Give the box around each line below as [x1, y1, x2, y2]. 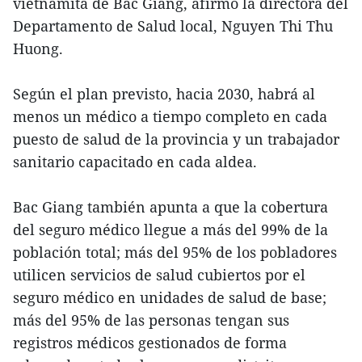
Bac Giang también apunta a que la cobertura [13, 197, 328, 217]
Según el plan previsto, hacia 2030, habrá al [13, 84, 315, 104]
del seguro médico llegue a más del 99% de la [13, 220, 328, 240]
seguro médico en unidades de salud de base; [13, 288, 326, 308]
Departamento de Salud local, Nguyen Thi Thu [13, 16, 333, 36]
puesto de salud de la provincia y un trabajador [13, 129, 339, 149]
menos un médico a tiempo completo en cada [13, 107, 327, 127]
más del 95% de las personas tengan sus [13, 310, 289, 330]
